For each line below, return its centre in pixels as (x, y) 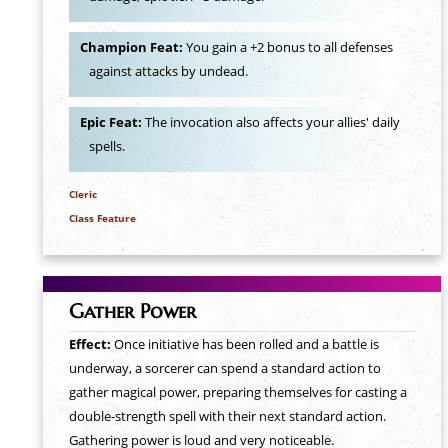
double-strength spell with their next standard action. (227, 416)
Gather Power (132, 311)
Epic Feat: (112, 122)
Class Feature (102, 217)
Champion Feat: (132, 47)
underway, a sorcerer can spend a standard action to (224, 368)
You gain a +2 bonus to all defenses (289, 47)
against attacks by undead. (169, 71)
